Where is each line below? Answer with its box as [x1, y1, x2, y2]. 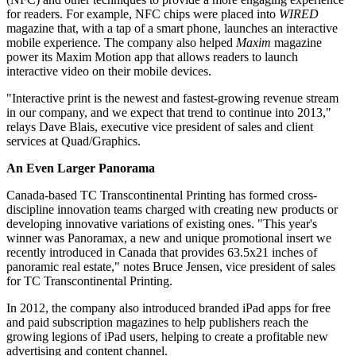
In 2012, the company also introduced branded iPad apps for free [6, 301, 331, 315]
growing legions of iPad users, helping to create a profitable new [6, 330, 328, 344]
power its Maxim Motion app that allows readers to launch [6, 50, 298, 64]
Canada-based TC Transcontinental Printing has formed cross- [6, 188, 317, 203]
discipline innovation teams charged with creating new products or [6, 203, 338, 217]
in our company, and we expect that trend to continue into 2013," [6, 106, 331, 120]
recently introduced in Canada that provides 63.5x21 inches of [6, 246, 317, 260]
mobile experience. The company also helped [6, 36, 236, 50]
